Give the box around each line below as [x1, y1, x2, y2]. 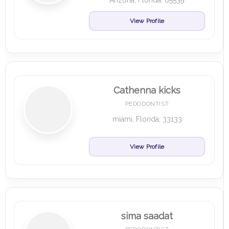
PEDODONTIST [125, 100, 169, 107]
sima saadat [121, 211, 173, 221]
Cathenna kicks [113, 85, 180, 96]
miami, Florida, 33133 [112, 115, 182, 123]
